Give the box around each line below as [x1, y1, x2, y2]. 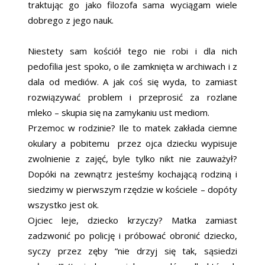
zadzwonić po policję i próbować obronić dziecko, [28, 230, 237, 242]
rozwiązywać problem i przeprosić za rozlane [28, 91, 237, 104]
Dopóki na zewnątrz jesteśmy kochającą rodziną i [28, 168, 237, 180]
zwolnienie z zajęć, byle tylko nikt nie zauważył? [28, 153, 237, 165]
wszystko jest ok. [28, 199, 99, 211]
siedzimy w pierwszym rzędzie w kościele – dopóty [28, 183, 237, 196]
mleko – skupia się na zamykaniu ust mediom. [28, 106, 209, 119]
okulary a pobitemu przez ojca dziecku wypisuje [28, 137, 237, 150]
